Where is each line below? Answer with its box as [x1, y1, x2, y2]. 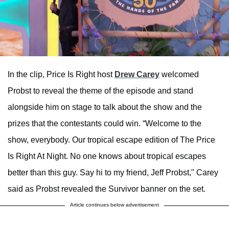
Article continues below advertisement [70, 201, 159, 208]
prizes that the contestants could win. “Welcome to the [8, 119, 201, 128]
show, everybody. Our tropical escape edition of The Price [8, 135, 215, 144]
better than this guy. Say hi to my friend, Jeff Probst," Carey [8, 168, 218, 177]
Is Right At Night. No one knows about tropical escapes [8, 151, 206, 161]
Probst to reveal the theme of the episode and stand [8, 86, 193, 95]
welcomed [159, 70, 199, 79]
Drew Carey [114, 70, 159, 79]
